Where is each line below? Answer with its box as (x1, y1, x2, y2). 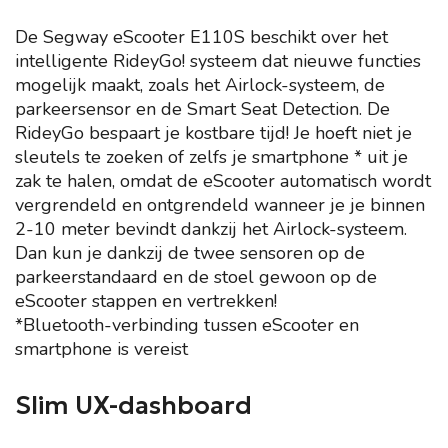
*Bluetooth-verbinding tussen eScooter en (15, 313, 359, 337)
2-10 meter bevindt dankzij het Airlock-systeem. (15, 217, 407, 241)
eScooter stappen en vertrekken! (15, 289, 277, 313)
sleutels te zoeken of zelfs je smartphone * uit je (15, 145, 408, 169)
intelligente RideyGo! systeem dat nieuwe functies (15, 49, 421, 73)
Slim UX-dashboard (15, 390, 252, 421)
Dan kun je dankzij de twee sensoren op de (15, 241, 365, 265)
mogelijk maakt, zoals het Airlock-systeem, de (15, 73, 385, 97)
